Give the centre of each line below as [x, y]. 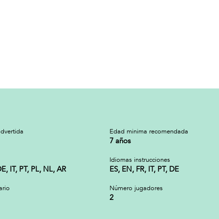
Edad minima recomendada [149, 131]
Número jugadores [136, 188]
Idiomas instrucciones [140, 160]
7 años [120, 141]
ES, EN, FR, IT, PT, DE [144, 169]
